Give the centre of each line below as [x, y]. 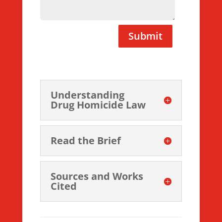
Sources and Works [97, 176]
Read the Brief [85, 140]
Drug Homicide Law [98, 105]
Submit [146, 36]
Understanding [87, 95]
